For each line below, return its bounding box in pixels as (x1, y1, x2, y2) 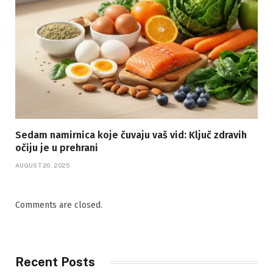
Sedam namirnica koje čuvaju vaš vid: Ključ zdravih (15, 129, 247, 141)
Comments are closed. (15, 200, 102, 211)
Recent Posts (15, 255, 95, 270)
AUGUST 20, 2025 (15, 161, 70, 169)
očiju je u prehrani (15, 142, 98, 154)
